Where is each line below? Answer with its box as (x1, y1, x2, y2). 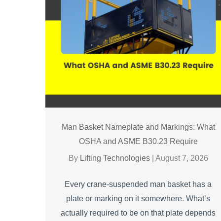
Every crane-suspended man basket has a (65, 180, 212, 188)
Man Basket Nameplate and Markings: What (61, 122, 215, 131)
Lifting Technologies (79, 153, 152, 162)
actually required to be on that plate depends (61, 208, 216, 217)
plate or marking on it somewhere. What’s (66, 194, 211, 203)
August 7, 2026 (155, 153, 208, 162)
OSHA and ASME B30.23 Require (78, 137, 198, 146)
